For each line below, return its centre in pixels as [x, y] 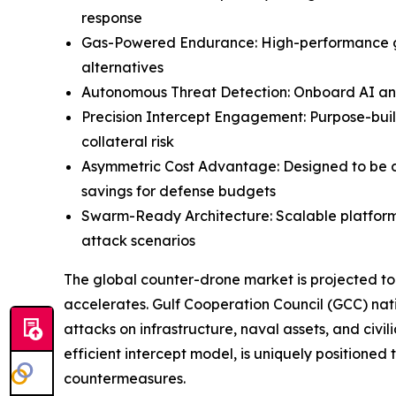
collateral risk [128, 141]
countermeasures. [125, 378]
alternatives [122, 67]
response [112, 17]
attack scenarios [138, 240]
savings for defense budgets [179, 190]
